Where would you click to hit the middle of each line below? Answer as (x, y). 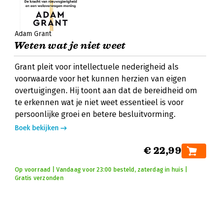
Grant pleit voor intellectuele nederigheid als (97, 67)
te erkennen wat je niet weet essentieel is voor (99, 102)
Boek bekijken (37, 128)
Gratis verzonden (39, 178)
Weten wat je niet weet (70, 46)
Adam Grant (33, 34)
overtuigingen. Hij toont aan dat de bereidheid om (106, 91)
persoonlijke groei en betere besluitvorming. (95, 114)
